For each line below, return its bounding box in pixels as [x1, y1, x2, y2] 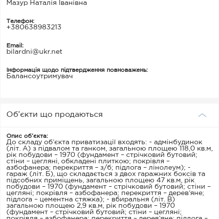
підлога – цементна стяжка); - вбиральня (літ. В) [6, 196, 175, 202]
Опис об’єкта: [6, 133, 48, 139]
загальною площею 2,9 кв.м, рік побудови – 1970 [6, 202, 175, 209]
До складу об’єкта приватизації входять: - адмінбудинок [6, 139, 202, 145]
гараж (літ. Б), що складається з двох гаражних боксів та [6, 171, 205, 177]
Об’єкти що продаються [6, 110, 103, 118]
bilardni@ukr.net [6, 48, 63, 55]
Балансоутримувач [6, 73, 73, 79]
